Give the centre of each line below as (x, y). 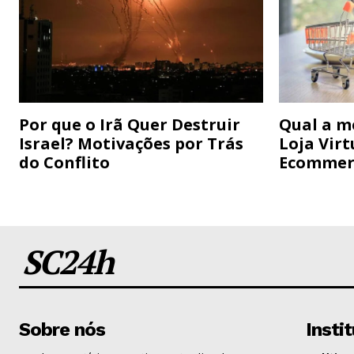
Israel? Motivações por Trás (131, 144)
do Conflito (64, 163)
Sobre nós (62, 330)
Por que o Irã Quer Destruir (130, 125)
